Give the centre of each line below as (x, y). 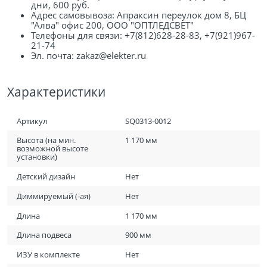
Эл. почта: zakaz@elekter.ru (89, 56)
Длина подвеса (44, 235)
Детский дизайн (46, 177)
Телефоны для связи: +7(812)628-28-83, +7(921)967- (143, 35)
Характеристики (56, 92)
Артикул (32, 121)
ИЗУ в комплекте (49, 255)
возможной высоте (53, 149)
